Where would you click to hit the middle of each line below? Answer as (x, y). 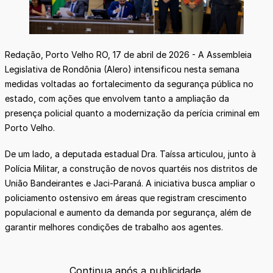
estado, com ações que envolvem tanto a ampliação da (117, 98)
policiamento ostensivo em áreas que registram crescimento (126, 197)
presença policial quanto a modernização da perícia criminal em (132, 113)
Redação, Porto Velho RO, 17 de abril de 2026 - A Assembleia (128, 54)
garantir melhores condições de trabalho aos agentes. (114, 227)
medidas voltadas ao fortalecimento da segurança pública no (129, 83)
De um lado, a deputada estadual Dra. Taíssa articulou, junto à (130, 154)
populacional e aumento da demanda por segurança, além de (128, 212)
